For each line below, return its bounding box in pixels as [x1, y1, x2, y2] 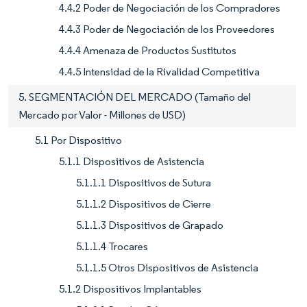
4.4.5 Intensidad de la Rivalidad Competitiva [59, 65, 260, 79]
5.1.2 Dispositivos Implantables [59, 282, 201, 296]
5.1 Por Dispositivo [35, 134, 122, 147]
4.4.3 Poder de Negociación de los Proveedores [59, 23, 275, 36]
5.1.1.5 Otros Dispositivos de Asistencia [76, 261, 258, 275]
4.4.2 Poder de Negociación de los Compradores [59, 1, 280, 15]
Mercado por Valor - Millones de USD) [19, 108, 186, 122]
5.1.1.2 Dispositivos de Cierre [76, 197, 211, 211]
